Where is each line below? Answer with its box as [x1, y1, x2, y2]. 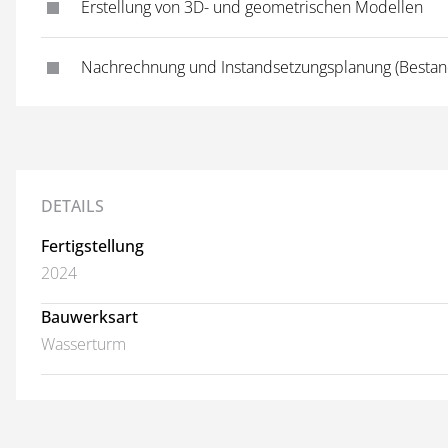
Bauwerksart [41, 306, 138, 328]
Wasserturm [41, 333, 126, 355]
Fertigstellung [41, 235, 144, 257]
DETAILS [41, 195, 104, 217]
